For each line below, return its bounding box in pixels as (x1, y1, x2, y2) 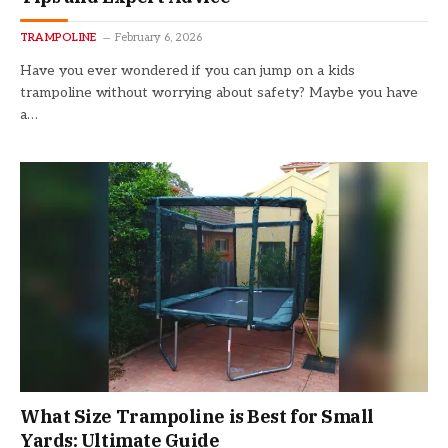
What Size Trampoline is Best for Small (20, 404, 374, 428)
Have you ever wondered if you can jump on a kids (20, 62, 355, 80)
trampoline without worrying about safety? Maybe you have (20, 84, 418, 102)
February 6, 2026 (115, 31, 203, 45)
